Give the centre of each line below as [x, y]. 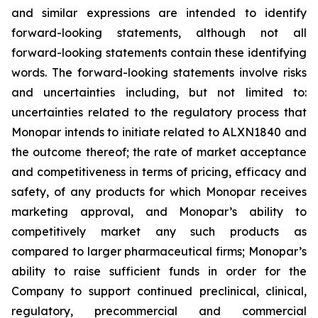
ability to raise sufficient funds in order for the [159, 272]
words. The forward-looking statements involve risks [159, 73]
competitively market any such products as [159, 232]
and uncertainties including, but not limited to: [159, 93]
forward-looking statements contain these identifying [159, 53]
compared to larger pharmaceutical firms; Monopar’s [159, 252]
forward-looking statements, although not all [159, 33]
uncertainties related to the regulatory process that [159, 113]
